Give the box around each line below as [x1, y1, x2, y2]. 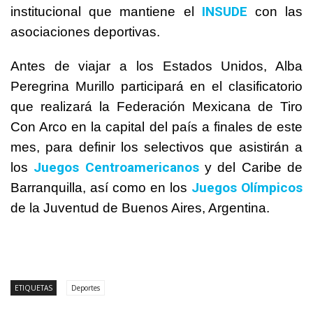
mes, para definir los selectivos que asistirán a [10, 139, 303, 154]
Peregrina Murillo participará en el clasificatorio [10, 78, 303, 94]
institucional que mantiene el [10, 3, 202, 19]
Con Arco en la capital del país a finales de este [10, 119, 303, 134]
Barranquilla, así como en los [10, 180, 191, 195]
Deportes [71, 282, 100, 293]
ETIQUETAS [15, 282, 52, 293]
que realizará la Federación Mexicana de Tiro [10, 99, 303, 114]
